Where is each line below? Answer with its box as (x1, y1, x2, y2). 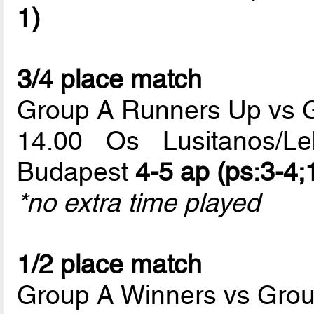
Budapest (17, 156, 136, 188)
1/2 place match (17, 249, 203, 280)
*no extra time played (17, 187, 261, 219)
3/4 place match (17, 64, 203, 95)
